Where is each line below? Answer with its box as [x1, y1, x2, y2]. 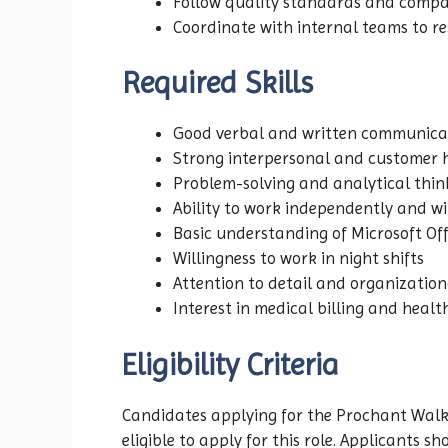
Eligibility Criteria [122, 346, 339, 382]
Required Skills [122, 65, 313, 101]
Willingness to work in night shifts [173, 248, 424, 269]
